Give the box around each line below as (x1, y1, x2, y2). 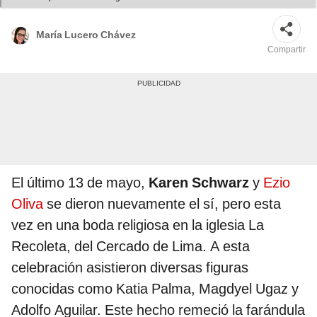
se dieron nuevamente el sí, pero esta (47, 195, 281, 213)
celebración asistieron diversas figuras (11, 259, 248, 277)
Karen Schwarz (149, 174, 249, 192)
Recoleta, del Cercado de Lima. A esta (11, 238, 250, 255)
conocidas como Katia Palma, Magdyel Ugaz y (11, 280, 299, 298)
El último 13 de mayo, (11, 174, 149, 192)
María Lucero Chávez (36, 29, 136, 41)
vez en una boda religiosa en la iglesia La (11, 217, 264, 234)
